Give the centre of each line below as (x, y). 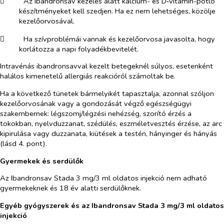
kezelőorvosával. (46, 21)
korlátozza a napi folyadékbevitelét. (78, 49)
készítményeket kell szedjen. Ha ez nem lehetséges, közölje (117, 11)
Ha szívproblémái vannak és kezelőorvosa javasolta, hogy (119, 39)
